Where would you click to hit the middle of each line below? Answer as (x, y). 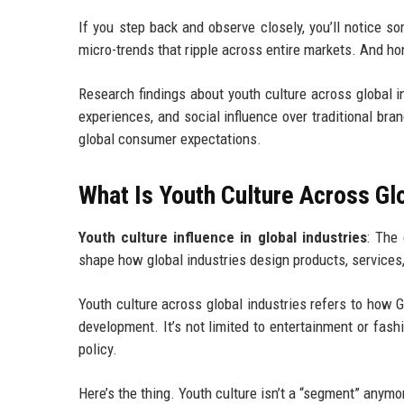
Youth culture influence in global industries (223, 238)
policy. (98, 349)
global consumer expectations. (170, 139)
